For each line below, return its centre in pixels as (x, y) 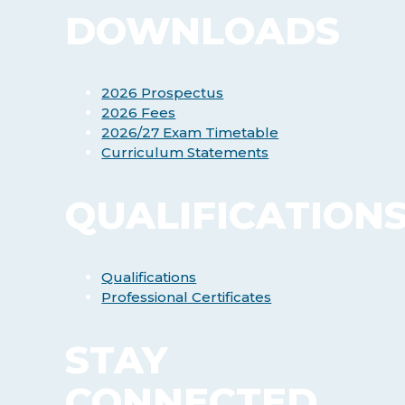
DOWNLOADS (203, 31)
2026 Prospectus (163, 93)
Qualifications (149, 277)
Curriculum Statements (185, 153)
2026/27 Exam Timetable (190, 133)
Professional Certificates (187, 297)
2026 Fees (139, 113)
